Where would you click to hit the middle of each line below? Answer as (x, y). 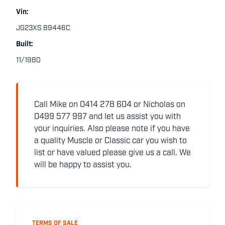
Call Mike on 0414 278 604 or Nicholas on (110, 105)
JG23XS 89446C (43, 28)
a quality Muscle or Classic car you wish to (110, 141)
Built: (25, 44)
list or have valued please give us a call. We (113, 153)
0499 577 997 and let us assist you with (107, 117)
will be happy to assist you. (83, 165)
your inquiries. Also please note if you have (112, 129)
